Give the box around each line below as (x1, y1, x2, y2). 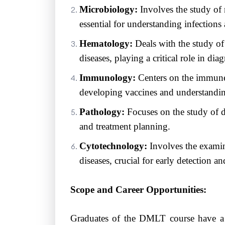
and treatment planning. (79, 121, 170, 132)
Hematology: (79, 38, 133, 49)
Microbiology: (79, 4, 138, 15)
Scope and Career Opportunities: (70, 184, 206, 195)
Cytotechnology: (79, 140, 147, 151)
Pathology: (79, 106, 125, 117)
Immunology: (79, 72, 136, 83)
